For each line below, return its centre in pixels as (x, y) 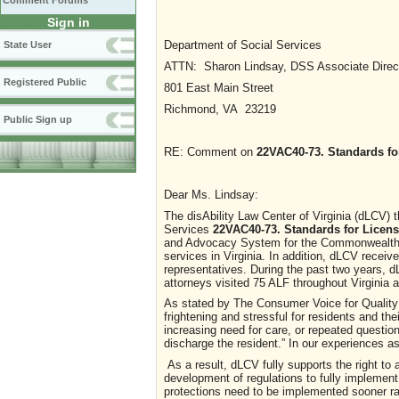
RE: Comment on (210, 151)
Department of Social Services (243, 45)
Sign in (68, 22)
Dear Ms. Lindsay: (211, 194)
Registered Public (45, 82)
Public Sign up (38, 119)
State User (28, 45)
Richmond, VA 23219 (220, 109)
